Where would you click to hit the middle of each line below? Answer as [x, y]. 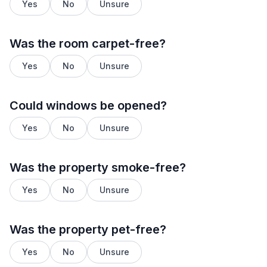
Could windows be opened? [88, 105]
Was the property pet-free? [88, 229]
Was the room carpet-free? [88, 44]
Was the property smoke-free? [98, 167]
